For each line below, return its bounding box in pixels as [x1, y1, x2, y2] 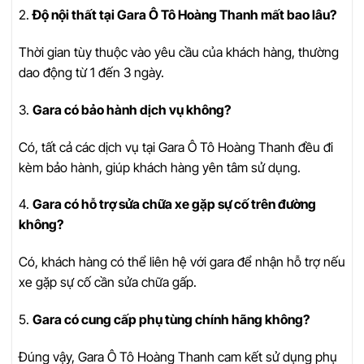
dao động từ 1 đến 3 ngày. [19, 63, 164, 80]
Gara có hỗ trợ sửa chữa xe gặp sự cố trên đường [32, 196, 316, 213]
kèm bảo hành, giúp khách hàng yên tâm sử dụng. [19, 158, 301, 175]
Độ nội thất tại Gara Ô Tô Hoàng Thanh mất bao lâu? [32, 6, 336, 24]
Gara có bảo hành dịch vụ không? [32, 101, 231, 118]
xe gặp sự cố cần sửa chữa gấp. [19, 274, 197, 291]
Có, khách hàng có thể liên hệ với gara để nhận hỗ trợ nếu [19, 253, 345, 271]
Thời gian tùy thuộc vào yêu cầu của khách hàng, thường [19, 43, 339, 60]
